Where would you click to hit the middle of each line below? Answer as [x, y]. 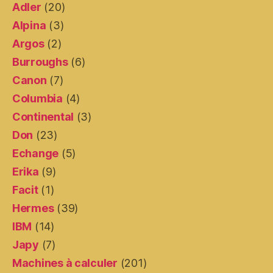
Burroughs [40, 62]
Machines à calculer [65, 263]
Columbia [37, 98]
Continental [43, 116]
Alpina [29, 25]
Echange [36, 153]
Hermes [33, 208]
